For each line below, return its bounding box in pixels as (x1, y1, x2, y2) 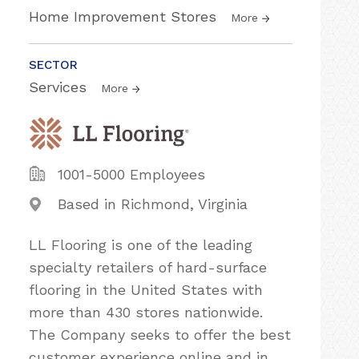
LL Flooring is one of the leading (29, 236, 252, 253)
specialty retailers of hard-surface (29, 258, 267, 276)
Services (29, 79, 91, 95)
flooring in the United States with (29, 280, 263, 298)
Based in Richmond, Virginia (58, 195, 248, 212)
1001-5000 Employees (58, 165, 205, 183)
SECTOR (29, 58, 78, 72)
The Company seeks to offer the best (29, 325, 291, 343)
